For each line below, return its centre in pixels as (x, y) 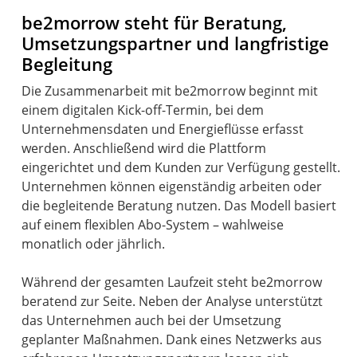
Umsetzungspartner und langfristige (176, 44)
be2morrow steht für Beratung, (155, 23)
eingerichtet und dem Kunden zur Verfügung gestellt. (181, 168)
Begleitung (67, 65)
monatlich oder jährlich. (94, 244)
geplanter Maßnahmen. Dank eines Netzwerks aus (172, 340)
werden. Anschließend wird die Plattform (144, 149)
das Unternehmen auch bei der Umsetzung (152, 321)
